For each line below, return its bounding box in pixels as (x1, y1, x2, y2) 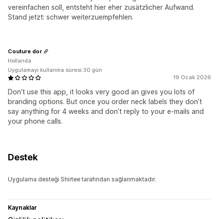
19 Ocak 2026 (173, 74, 211, 81)
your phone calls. (8, 117, 63, 126)
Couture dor (8, 47, 42, 55)
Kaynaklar (8, 204, 37, 212)
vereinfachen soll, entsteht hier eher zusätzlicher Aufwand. (8, 3, 195, 12)
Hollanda (8, 57, 31, 65)
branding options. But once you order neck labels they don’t (8, 97, 202, 106)
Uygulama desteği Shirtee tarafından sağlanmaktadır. (8, 175, 156, 183)
